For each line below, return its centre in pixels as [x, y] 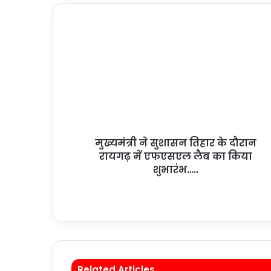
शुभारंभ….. [176, 170]
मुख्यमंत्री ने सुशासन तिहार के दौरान [176, 143]
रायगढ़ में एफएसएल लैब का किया [176, 156]
